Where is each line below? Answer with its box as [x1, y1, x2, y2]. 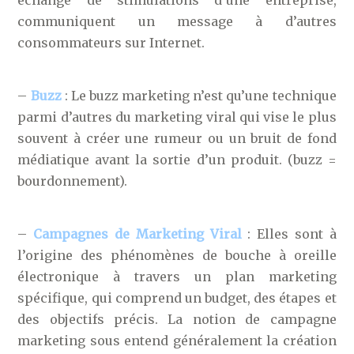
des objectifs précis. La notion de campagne [17, 311, 337, 327]
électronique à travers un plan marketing [17, 268, 337, 284]
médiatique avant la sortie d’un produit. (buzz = [17, 151, 337, 168]
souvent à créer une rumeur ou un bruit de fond [17, 130, 337, 146]
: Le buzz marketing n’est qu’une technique [64, 87, 337, 104]
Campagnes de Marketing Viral [33, 225, 242, 242]
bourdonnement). [17, 172, 128, 189]
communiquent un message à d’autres [17, 13, 337, 29]
